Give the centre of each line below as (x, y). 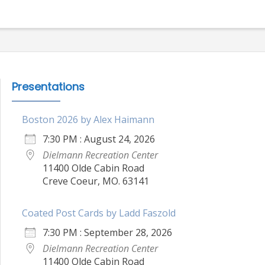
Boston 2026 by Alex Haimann (88, 119)
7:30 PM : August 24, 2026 (99, 139)
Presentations (48, 86)
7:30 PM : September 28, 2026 (107, 232)
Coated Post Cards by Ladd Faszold (99, 213)
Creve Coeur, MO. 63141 (96, 181)
